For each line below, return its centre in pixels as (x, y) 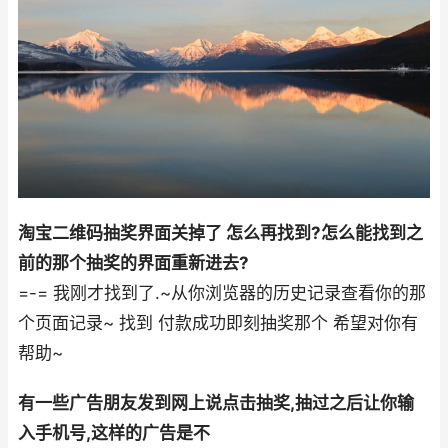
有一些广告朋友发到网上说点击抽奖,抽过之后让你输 (216, 403)
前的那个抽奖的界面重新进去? (133, 263)
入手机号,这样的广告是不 (114, 433)
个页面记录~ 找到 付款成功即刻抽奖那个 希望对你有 (218, 323)
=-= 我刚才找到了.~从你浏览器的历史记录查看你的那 (222, 293)
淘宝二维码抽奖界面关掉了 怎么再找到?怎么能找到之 (220, 233)
